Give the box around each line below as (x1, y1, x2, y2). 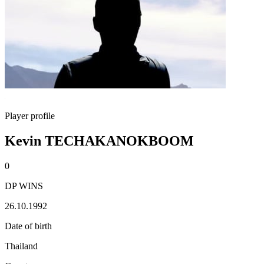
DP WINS (5, 180, 43, 191)
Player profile (5, 111, 55, 121)
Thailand (5, 240, 38, 251)
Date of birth (5, 220, 52, 231)
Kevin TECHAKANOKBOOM (5, 133, 194, 148)
